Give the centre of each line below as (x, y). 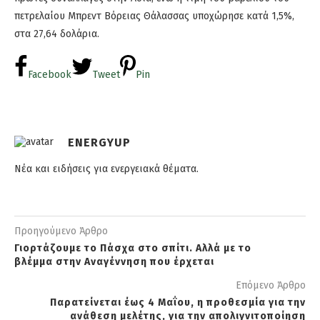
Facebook (49, 75)
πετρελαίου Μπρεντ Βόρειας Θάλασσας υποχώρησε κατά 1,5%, (154, 16)
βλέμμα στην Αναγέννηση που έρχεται (114, 262)
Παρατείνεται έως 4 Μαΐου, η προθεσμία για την (178, 303)
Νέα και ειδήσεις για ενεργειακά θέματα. (106, 169)
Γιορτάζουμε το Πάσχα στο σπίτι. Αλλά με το (133, 249)
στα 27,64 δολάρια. (57, 34)
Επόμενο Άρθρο (271, 286)
